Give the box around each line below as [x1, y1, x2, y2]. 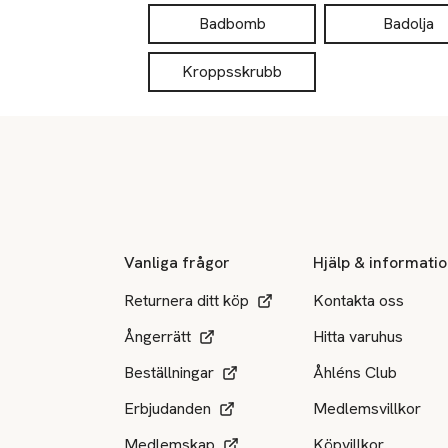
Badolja [382, 13, 434, 34]
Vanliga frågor [124, 251, 230, 273]
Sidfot [23, 164, 66, 185]
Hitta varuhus [313, 325, 404, 347]
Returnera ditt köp [124, 289, 249, 311]
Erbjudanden [124, 397, 211, 419]
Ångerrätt [124, 325, 191, 347]
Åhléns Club [313, 361, 398, 383]
